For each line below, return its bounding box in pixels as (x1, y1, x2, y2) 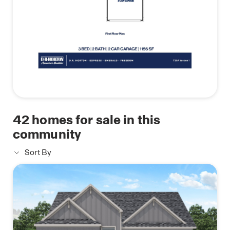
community (13, 126, 82, 143)
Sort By (25, 147, 51, 158)
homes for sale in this (29, 112, 161, 128)
